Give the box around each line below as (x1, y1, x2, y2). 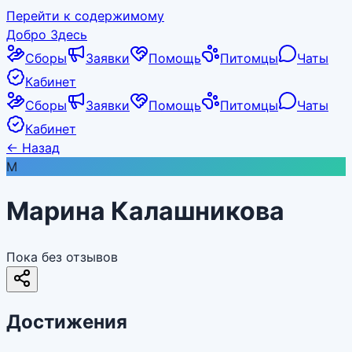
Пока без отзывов (6, 248, 118, 265)
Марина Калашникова (6, 196, 284, 227)
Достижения (6, 310, 127, 333)
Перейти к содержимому (6, 8, 164, 24)
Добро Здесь (6, 27, 87, 42)
